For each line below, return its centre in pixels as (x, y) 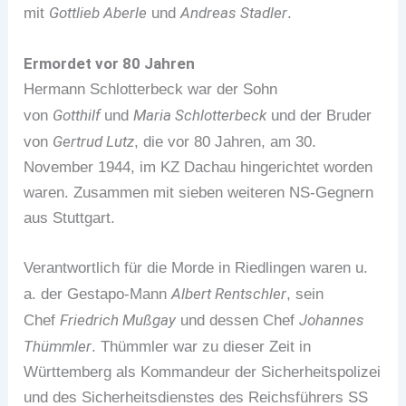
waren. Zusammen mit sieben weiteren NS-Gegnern (199, 193)
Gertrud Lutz (94, 142)
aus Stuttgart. (72, 218)
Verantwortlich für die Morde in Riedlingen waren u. (196, 268)
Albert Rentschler (229, 294)
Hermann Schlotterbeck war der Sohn (151, 90)
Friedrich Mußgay (118, 320)
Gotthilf (79, 116)
